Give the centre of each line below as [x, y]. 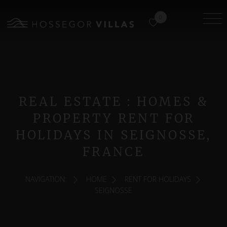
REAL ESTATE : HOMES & [113, 102]
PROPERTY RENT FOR [113, 118]
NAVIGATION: [46, 179]
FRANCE [113, 152]
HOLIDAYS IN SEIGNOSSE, [113, 135]
